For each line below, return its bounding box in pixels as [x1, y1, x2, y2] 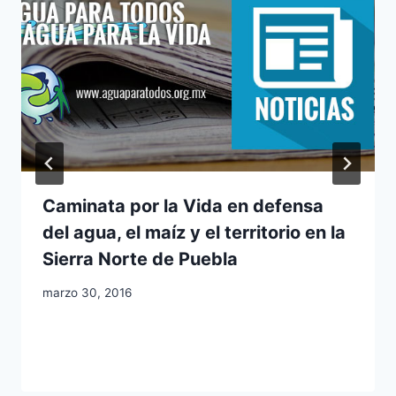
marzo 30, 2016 [42, 286, 132, 301]
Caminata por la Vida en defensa [42, 194, 324, 217]
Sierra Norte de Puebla [42, 247, 238, 270]
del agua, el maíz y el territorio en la [42, 221, 346, 243]
